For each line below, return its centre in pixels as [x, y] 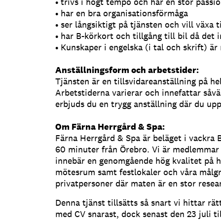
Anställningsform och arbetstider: [127, 70]
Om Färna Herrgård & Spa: [110, 127]
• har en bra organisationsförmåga [122, 13]
